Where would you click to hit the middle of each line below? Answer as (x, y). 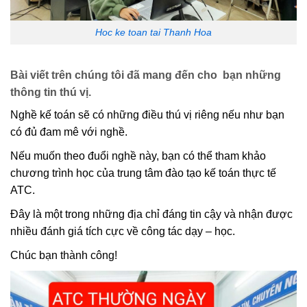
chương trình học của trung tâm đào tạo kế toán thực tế (143, 173)
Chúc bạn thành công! (64, 255)
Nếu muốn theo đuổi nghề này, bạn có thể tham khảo (138, 156)
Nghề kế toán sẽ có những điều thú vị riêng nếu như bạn (147, 114)
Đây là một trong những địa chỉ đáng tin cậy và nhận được (151, 214)
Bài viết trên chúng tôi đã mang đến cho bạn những (146, 75)
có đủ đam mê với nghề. (69, 132)
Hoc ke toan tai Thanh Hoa (153, 33)
